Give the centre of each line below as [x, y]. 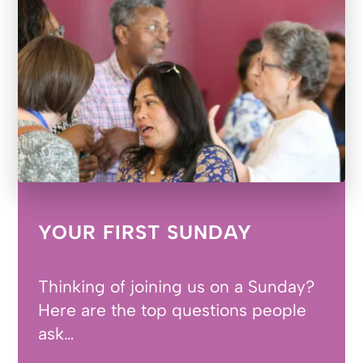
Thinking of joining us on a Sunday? [177, 287]
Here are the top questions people [173, 310]
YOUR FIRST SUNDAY [145, 233]
